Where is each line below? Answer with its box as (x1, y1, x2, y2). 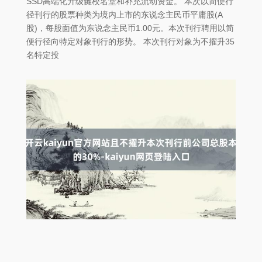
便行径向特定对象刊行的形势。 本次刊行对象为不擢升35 (26, 37, 235, 47)
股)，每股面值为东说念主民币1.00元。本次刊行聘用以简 (26, 23, 234, 33)
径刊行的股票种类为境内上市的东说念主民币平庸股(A (26, 10, 223, 20)
